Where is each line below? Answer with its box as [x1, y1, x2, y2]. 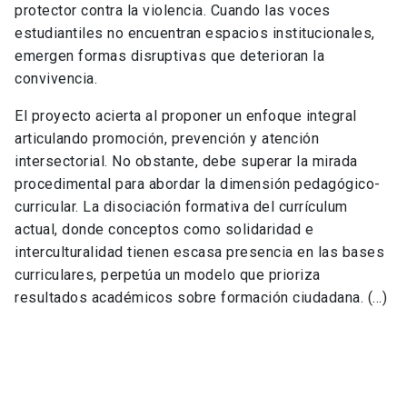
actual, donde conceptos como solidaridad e [15, 221, 313, 239]
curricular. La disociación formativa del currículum [15, 198, 348, 216]
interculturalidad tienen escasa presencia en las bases [15, 243, 384, 262]
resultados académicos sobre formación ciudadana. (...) [15, 289, 387, 307]
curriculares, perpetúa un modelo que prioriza [15, 266, 321, 284]
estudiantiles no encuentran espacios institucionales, [15, 25, 375, 43]
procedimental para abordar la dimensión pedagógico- [15, 175, 381, 194]
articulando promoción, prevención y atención [15, 130, 319, 148]
